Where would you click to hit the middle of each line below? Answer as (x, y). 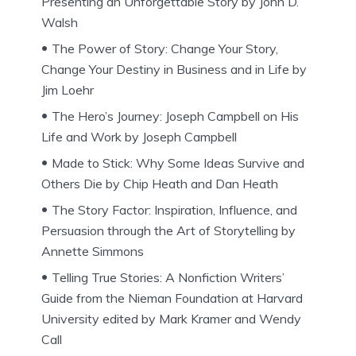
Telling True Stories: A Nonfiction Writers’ (168, 277)
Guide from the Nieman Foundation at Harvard (172, 298)
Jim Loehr (68, 89)
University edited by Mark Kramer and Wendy (171, 318)
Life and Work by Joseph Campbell (139, 136)
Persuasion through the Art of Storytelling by (168, 230)
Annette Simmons (93, 251)
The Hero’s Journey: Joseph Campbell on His (175, 116)
